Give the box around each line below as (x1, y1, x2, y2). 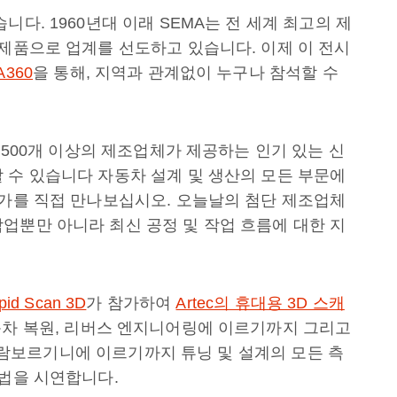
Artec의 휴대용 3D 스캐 (175, 294, 345, 312)
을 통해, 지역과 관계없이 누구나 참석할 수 (33, 64, 339, 82)
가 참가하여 (86, 294, 176, 312)
